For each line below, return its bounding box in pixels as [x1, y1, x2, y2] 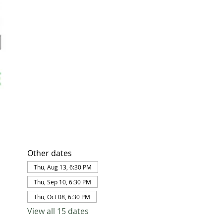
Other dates [27, 147, 72, 159]
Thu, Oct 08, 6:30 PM [33, 192, 90, 201]
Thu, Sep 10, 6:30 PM [33, 177, 91, 186]
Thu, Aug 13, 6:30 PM [33, 163, 92, 171]
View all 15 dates [27, 205, 89, 217]
